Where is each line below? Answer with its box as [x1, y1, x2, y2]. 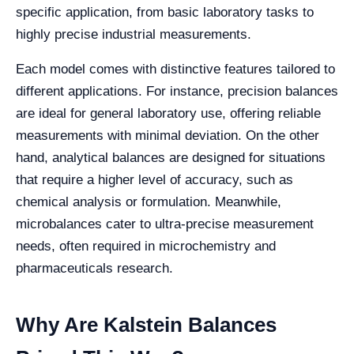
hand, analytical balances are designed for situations [16, 150, 326, 166]
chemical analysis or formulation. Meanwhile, [16, 194, 281, 210]
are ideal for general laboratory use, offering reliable [16, 106, 321, 122]
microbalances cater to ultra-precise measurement [16, 217, 314, 232]
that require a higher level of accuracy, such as [16, 172, 293, 188]
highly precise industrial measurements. [16, 27, 251, 43]
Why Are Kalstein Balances [16, 313, 277, 337]
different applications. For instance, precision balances [16, 84, 338, 100]
